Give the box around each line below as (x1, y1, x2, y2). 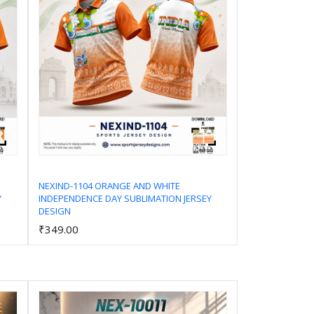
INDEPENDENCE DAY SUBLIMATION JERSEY (38, 192, 212, 205)
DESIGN (38, 205, 71, 218)
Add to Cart (111, 203, 164, 217)
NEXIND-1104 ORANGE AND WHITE (38, 179, 180, 193)
